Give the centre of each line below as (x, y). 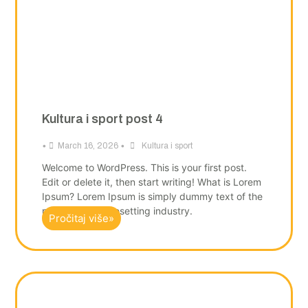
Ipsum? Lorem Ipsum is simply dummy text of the (152, 197)
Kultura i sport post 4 (102, 119)
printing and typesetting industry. (117, 211)
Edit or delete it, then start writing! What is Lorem (151, 182)
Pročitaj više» (81, 219)
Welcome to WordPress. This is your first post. (144, 168)
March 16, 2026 (88, 146)
